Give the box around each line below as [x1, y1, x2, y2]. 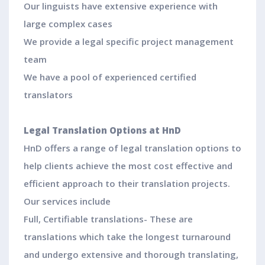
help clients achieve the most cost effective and [24, 160, 232, 172]
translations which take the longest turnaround [24, 231, 231, 243]
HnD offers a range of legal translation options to [24, 142, 241, 154]
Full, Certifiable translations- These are [24, 213, 193, 225]
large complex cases [24, 18, 112, 30]
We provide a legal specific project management [24, 35, 234, 48]
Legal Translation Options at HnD [24, 124, 181, 137]
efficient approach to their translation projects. [24, 177, 230, 190]
